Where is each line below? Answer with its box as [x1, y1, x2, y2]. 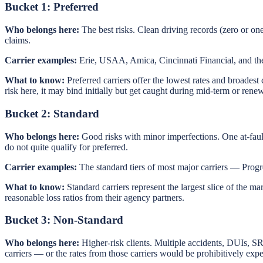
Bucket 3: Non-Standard [5, 214, 123, 227]
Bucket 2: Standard [5, 107, 99, 120]
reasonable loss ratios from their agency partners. [5, 192, 184, 203]
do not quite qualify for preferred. [5, 141, 128, 152]
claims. [5, 35, 31, 46]
